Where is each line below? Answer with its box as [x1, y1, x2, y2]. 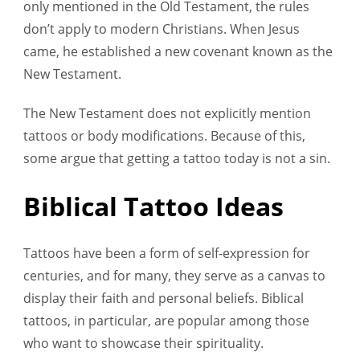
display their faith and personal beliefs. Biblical [23, 288, 304, 307]
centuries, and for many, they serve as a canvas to [23, 266, 325, 284]
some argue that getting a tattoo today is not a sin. [23, 149, 333, 168]
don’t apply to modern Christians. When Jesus [23, 19, 300, 38]
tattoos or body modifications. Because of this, [23, 127, 305, 145]
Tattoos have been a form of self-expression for [23, 243, 310, 262]
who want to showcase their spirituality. [23, 333, 264, 352]
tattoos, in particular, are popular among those [23, 311, 309, 329]
